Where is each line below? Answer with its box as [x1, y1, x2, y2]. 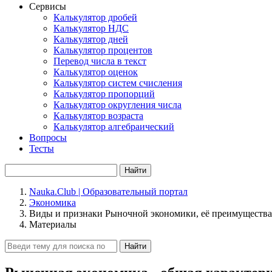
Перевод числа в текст [53, 56, 146, 66]
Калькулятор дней [53, 34, 128, 44]
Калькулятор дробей [53, 12, 137, 22]
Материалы [29, 219, 76, 229]
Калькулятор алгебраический [53, 121, 174, 132]
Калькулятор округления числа [53, 100, 182, 110]
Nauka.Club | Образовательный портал [29, 186, 188, 197]
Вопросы [29, 132, 67, 143]
